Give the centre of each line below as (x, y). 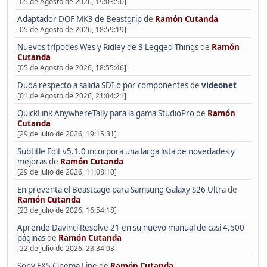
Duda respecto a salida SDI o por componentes (103, 85)
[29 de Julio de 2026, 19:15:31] (67, 133)
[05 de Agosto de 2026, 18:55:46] (72, 67)
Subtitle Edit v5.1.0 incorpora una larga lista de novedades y (126, 151)
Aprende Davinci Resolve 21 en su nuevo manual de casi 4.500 (131, 227)
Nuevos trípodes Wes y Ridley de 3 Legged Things (108, 47)
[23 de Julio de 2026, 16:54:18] (67, 210)
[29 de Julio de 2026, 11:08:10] (67, 172)
